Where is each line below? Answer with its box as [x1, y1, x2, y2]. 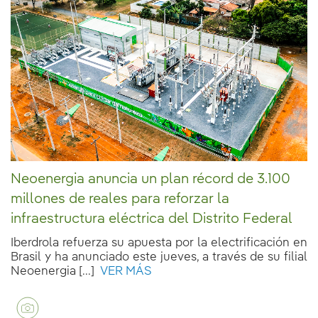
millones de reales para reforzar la [11, 192, 229, 207]
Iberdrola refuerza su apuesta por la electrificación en [11, 236, 307, 249]
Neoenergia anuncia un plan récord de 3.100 [11, 172, 290, 187]
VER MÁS [94, 265, 152, 278]
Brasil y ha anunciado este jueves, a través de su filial [11, 251, 307, 263]
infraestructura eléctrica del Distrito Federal [11, 212, 292, 226]
